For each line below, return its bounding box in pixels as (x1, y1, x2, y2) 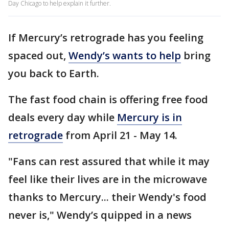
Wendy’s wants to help (68, 49, 181, 62)
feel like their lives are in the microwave (8, 172, 207, 186)
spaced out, (8, 49, 68, 62)
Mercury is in (117, 110, 182, 124)
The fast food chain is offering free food (8, 93, 208, 106)
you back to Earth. (8, 66, 99, 80)
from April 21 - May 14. (63, 128, 177, 142)
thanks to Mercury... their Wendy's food (8, 190, 207, 204)
